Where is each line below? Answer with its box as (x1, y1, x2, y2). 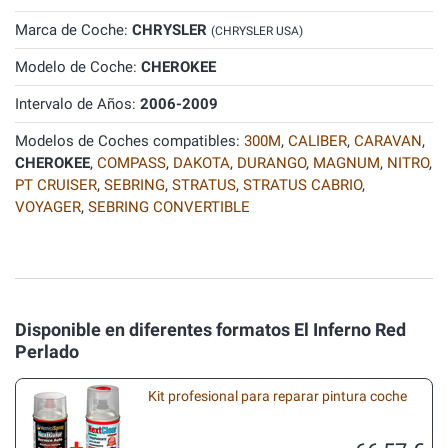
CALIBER (288, 132, 347, 150)
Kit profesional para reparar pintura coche (148, 387, 407, 405)
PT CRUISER (15, 176, 97, 194)
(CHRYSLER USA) (211, 24, 303, 38)
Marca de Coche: (15, 21, 132, 39)
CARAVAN (354, 132, 422, 150)
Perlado (15, 341, 79, 362)
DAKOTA (173, 154, 230, 172)
